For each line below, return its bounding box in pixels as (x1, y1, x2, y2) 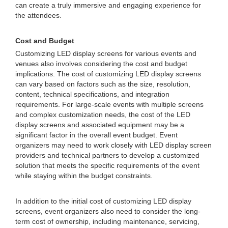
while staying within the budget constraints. (15, 172, 153, 180)
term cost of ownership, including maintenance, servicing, (15, 217, 199, 225)
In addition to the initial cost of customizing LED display (15, 197, 191, 205)
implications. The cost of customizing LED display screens (15, 70, 201, 78)
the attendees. (15, 11, 62, 19)
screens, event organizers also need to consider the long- (15, 207, 201, 215)
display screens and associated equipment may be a (15, 121, 184, 129)
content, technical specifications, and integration (15, 90, 169, 98)
